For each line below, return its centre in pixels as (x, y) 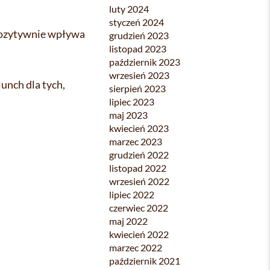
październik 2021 (145, 261)
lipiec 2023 (132, 102)
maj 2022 (128, 221)
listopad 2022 (138, 168)
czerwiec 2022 (139, 208)
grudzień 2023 (139, 35)
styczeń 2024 (137, 22)
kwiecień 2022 (139, 234)
